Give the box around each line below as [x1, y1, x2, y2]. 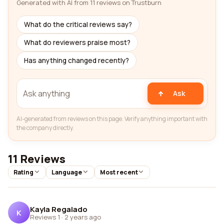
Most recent [99, 168, 138, 176]
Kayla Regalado [30, 203, 87, 214]
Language [51, 168, 82, 176]
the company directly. [16, 123, 74, 132]
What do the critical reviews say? [24, 20, 132, 29]
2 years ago [64, 212, 101, 221]
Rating [13, 168, 33, 176]
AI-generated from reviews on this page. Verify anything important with [16, 114, 207, 123]
